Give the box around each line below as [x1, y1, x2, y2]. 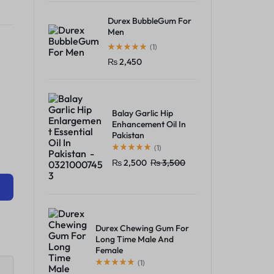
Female [95, 244, 123, 256]
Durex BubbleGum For [108, 15, 191, 26]
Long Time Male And [95, 233, 174, 245]
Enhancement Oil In [112, 118, 186, 130]
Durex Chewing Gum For [95, 222, 189, 234]
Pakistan [112, 129, 144, 141]
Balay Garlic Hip [112, 107, 173, 119]
